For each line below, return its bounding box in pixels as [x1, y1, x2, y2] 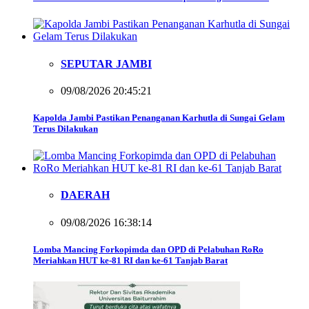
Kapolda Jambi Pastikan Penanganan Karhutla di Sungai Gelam [33, 112, 285, 123]
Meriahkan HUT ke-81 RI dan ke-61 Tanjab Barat [33, 255, 228, 266]
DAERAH [61, 189, 110, 201]
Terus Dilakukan [33, 123, 98, 134]
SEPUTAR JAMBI [61, 57, 152, 70]
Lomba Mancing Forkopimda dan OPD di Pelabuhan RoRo [33, 243, 263, 255]
